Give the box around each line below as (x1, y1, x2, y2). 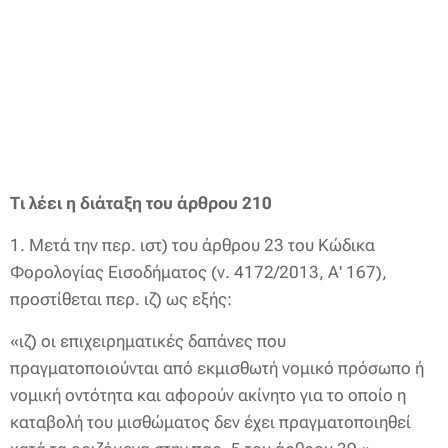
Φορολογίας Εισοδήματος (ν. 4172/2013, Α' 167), (10, 262, 387, 282)
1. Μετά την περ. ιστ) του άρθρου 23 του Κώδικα (10, 235, 375, 255)
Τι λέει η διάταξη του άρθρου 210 (10, 193, 272, 213)
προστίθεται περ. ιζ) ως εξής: (10, 289, 232, 309)
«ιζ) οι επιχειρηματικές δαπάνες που (10, 331, 286, 351)
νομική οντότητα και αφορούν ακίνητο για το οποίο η (10, 385, 406, 405)
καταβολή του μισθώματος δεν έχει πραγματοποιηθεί (10, 412, 411, 432)
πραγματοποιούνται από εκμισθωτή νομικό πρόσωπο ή (10, 358, 424, 378)
